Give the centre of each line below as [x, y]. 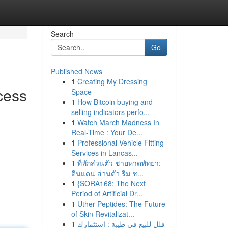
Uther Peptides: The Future [121, 204]
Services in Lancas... [104, 153]
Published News [76, 71]
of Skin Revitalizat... [103, 214]
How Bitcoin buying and [115, 102]
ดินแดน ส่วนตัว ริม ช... [107, 173]
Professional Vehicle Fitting [120, 142]
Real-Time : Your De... [107, 132]
